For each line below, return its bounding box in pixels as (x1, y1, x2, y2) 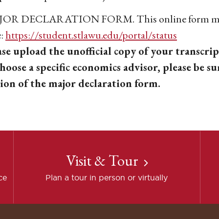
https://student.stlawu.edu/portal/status (5, 28, 177, 42)
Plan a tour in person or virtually (45, 173, 168, 182)
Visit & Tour (66, 151, 138, 170)
